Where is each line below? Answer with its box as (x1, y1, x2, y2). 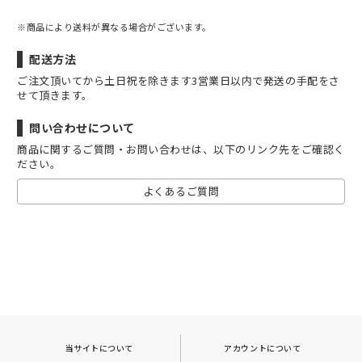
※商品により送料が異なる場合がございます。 (17, 20, 212, 33)
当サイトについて (65, 342, 133, 354)
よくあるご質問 (142, 183, 220, 199)
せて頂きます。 (17, 87, 93, 103)
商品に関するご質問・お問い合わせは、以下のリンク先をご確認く (17, 141, 345, 157)
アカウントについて (224, 342, 301, 354)
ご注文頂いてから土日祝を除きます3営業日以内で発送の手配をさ (17, 73, 340, 88)
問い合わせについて (29, 120, 135, 136)
